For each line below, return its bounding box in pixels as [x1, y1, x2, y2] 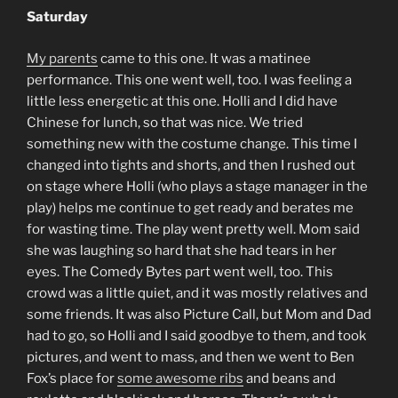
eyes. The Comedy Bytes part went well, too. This [27, 263, 333, 280]
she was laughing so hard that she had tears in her [27, 242, 337, 259]
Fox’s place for [27, 370, 117, 386]
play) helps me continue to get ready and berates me [27, 199, 354, 216]
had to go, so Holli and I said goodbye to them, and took [27, 327, 366, 344]
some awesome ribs [117, 370, 243, 386]
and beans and [243, 370, 336, 386]
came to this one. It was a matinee [98, 50, 311, 67]
